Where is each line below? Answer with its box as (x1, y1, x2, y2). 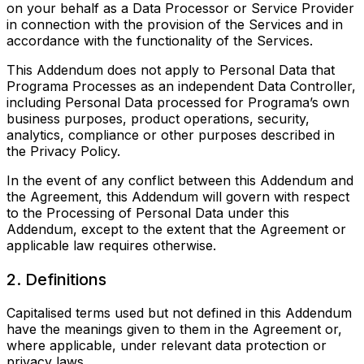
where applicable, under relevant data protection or (6, 337, 327, 354)
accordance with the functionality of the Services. (6, 32, 313, 50)
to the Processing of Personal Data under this (6, 205, 289, 222)
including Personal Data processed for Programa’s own (6, 94, 349, 111)
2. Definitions (6, 269, 106, 289)
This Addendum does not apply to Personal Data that (6, 62, 335, 79)
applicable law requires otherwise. (6, 237, 216, 254)
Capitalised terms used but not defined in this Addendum (6, 305, 352, 322)
